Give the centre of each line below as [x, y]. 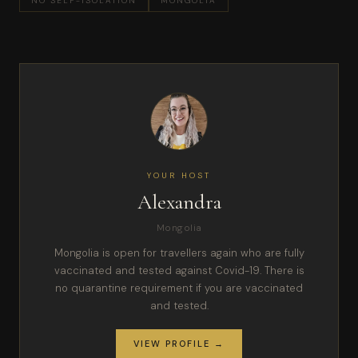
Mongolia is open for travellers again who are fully [179, 253]
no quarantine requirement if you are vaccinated [179, 288]
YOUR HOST [179, 175]
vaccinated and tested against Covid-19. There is [179, 270]
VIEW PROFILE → [179, 343]
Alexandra [179, 201]
